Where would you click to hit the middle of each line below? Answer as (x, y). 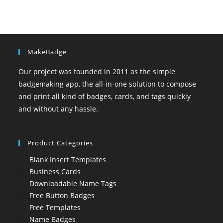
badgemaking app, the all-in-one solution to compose (108, 84)
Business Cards (55, 171)
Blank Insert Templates (68, 160)
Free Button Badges (62, 195)
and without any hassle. (58, 109)
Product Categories (60, 143)
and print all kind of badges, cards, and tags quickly (105, 96)
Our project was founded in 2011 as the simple (97, 71)
